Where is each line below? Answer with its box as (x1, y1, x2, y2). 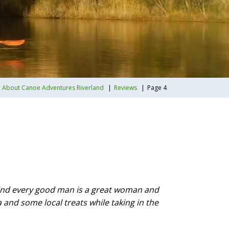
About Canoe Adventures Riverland (2, 83, 104, 92)
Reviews (114, 83, 137, 92)
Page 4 (147, 83, 167, 92)
